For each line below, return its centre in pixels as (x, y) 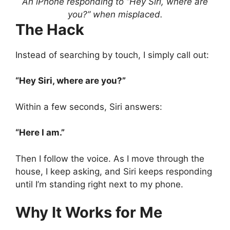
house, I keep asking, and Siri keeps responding (114, 171)
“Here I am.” (40, 133)
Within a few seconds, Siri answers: (89, 107)
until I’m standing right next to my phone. (99, 184)
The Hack (50, 29)
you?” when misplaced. (115, 14)
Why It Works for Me (89, 213)
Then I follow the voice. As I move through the (110, 158)
